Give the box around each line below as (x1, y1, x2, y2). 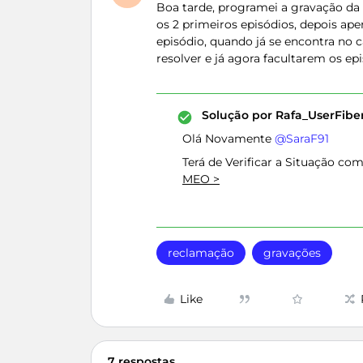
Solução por (202, 108, 272, 122)
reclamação (168, 246, 234, 260)
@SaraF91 (275, 131, 329, 146)
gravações (263, 246, 321, 260)
